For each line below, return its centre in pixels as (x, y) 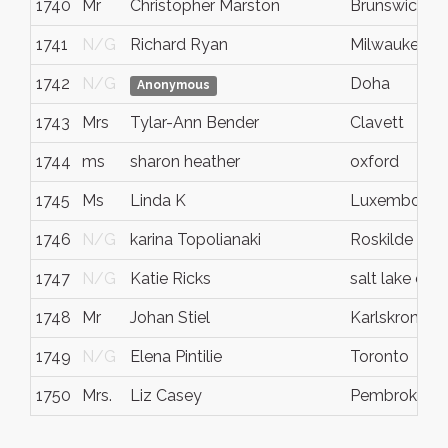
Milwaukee (389, 44)
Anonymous (174, 85)
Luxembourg (397, 200)
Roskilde (381, 239)
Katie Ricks (170, 278)
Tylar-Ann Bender (194, 122)
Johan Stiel (170, 317)
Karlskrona (389, 317)
